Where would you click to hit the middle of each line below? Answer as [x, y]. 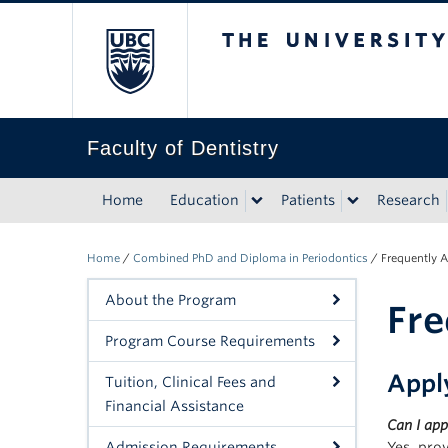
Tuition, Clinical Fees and [190, 382]
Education [204, 200]
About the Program [170, 300]
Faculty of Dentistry [183, 148]
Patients [308, 200]
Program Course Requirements [210, 341]
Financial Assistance [174, 406]
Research [408, 200]
